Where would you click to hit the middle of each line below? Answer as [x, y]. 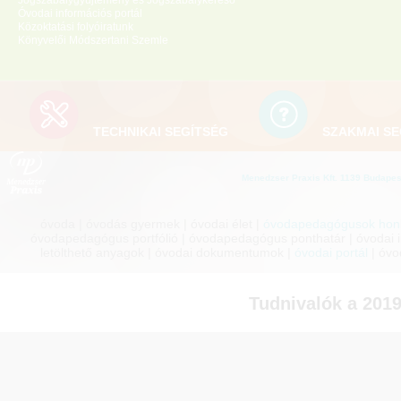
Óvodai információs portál [80, 13]
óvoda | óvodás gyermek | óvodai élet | [151, 224]
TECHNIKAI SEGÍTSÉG [161, 132]
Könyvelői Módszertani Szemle [93, 40]
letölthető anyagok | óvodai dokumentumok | [167, 252]
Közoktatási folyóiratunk [76, 27]
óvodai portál [331, 252]
